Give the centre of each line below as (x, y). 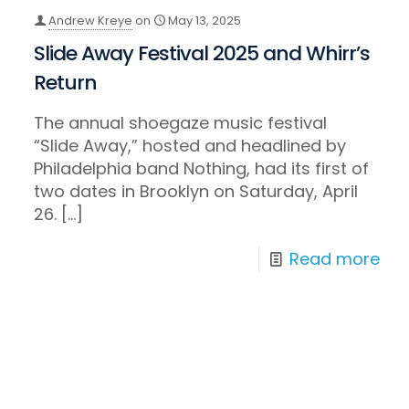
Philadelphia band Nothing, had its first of (202, 169)
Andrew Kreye (91, 21)
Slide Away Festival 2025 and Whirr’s (202, 54)
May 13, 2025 (205, 21)
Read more (334, 259)
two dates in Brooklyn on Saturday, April (196, 192)
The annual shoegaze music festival (181, 123)
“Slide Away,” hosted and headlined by (190, 146)
